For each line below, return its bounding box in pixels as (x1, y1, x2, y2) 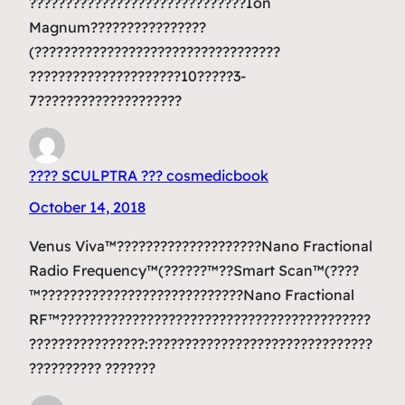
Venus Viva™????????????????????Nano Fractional (29, 236, 372, 255)
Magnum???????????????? (29, 17, 206, 36)
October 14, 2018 (29, 197, 146, 216)
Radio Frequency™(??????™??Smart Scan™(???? (29, 260, 359, 279)
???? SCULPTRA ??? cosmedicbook (29, 165, 268, 184)
